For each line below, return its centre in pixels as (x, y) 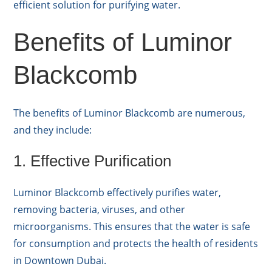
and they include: (53, 130)
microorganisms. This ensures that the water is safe (132, 226)
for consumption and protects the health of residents (136, 243)
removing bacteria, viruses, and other (100, 209)
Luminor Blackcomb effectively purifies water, (117, 192)
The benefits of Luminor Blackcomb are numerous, (130, 113)
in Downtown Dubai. (60, 260)
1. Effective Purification (93, 161)
